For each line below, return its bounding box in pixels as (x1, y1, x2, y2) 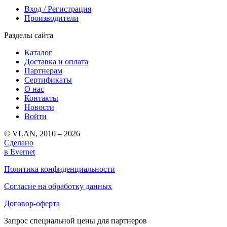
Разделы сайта (4, 30, 53, 40)
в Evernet (4, 147, 35, 156)
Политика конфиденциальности (4, 164, 115, 173)
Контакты (24, 93, 58, 102)
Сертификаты (24, 75, 72, 84)
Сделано (4, 138, 33, 147)
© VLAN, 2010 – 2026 (4, 129, 80, 138)
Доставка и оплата (24, 57, 88, 66)
